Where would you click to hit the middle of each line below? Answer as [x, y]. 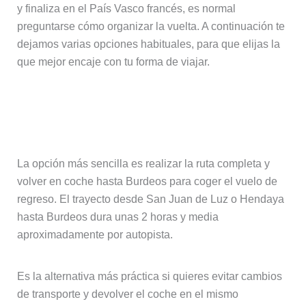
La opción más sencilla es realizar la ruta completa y [143, 163]
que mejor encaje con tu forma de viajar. [113, 61]
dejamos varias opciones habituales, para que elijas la [148, 44]
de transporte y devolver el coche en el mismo [127, 294]
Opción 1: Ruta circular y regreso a [142, 103]
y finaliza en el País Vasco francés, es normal [126, 8]
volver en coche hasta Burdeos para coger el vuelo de [147, 181]
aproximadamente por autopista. [95, 234]
